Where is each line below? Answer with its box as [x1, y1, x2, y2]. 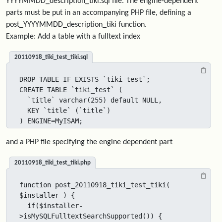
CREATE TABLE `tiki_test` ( [19, 86, 122, 94]
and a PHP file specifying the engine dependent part [6, 138, 172, 146]
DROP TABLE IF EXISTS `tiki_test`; [19, 75, 150, 83]
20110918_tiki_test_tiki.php [14, 160, 91, 166]
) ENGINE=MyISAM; [19, 117, 83, 125]
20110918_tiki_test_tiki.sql [14, 54, 88, 60]
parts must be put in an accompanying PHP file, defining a [6, 9, 191, 17]
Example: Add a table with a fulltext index [6, 33, 140, 41]
